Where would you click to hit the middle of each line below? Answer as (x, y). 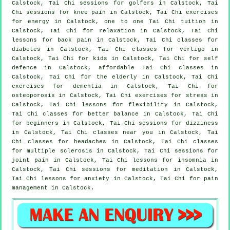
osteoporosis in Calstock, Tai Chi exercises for (99, 95)
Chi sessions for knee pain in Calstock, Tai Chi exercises (115, 12)
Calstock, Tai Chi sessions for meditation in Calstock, (115, 169)
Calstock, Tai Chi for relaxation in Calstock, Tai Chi (115, 31)
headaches (90, 141)
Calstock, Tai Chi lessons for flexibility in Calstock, (115, 104)
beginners (43, 123)
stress (196, 95)
